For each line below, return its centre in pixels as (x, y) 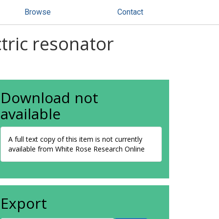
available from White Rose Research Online (77, 149)
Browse (38, 12)
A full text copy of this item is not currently (75, 139)
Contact (130, 12)
